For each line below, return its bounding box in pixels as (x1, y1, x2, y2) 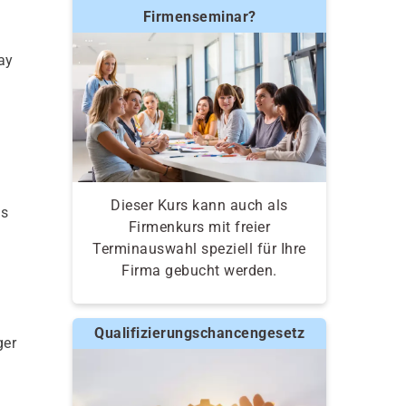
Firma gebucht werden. (121, 261, 277, 279)
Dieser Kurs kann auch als (111, 196, 288, 214)
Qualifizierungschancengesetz (94, 324, 304, 342)
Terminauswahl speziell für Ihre (92, 239, 306, 257)
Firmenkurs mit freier (128, 217, 271, 236)
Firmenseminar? (142, 7, 256, 25)
